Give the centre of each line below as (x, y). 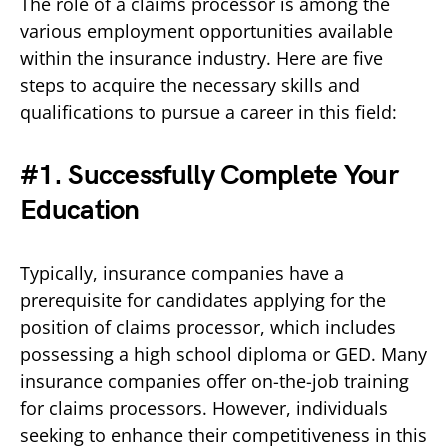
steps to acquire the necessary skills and (190, 84)
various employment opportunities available (206, 30)
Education (84, 210)
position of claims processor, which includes (208, 326)
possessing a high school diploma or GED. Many (223, 353)
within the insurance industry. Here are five (201, 57)
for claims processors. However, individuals (204, 407)
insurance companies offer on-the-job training (214, 380)
